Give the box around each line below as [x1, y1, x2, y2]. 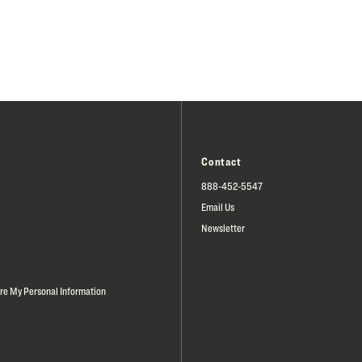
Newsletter [201, 221, 245, 234]
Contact [201, 154, 242, 168]
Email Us [201, 200, 234, 213]
